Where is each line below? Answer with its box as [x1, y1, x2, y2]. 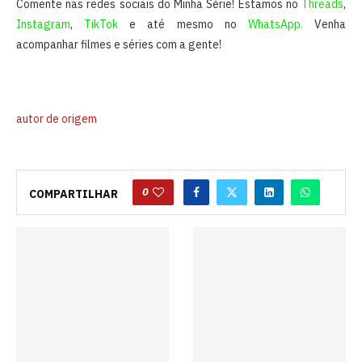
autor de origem [16, 112, 97, 127]
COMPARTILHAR [29, 187, 118, 202]
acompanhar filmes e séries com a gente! [16, 37, 221, 53]
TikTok [84, 17, 119, 32]
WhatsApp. [247, 17, 303, 32]
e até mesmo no [118, 17, 248, 32]
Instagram [16, 17, 70, 32]
